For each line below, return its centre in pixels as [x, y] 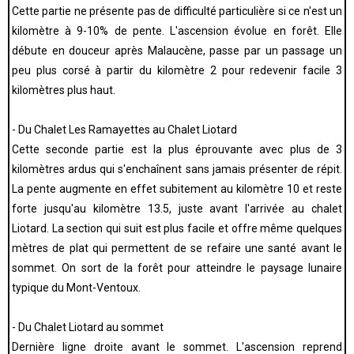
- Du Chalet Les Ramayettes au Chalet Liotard [124, 130]
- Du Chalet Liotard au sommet [88, 327]
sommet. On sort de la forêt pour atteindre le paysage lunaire [177, 268]
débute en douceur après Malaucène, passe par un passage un [177, 51]
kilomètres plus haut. [64, 90]
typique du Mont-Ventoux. [76, 288]
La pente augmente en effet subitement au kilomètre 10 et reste [177, 189]
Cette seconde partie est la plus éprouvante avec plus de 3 [177, 149]
